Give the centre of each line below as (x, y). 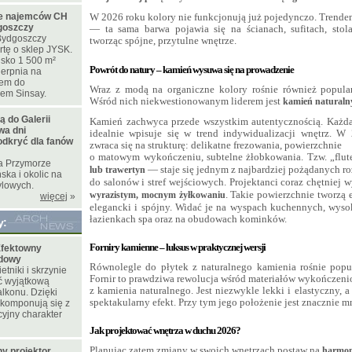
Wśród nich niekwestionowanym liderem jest (186, 101)
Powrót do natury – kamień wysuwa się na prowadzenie (192, 69)
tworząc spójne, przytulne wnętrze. (163, 41)
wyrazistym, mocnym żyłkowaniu (158, 194)
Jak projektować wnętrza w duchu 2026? (165, 331)
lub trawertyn (117, 169)
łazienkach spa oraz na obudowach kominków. (188, 218)
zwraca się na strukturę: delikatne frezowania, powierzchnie (216, 145)
